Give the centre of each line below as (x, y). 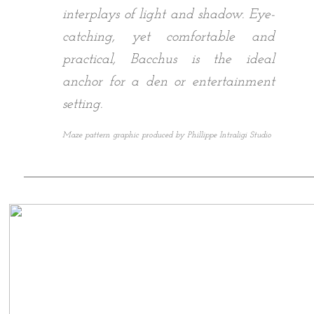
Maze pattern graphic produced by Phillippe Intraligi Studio (167, 135)
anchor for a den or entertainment (169, 82)
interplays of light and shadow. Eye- (169, 15)
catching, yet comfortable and (169, 37)
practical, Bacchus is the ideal (169, 60)
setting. (82, 104)
